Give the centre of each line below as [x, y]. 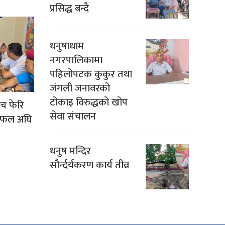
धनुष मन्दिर [70, 151]
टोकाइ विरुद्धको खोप [88, 103]
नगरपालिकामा [76, 61]
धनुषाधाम [67, 46]
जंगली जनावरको [80, 89]
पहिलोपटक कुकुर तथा [91, 75]
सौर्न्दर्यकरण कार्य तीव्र [89, 165]
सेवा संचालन [73, 117]
